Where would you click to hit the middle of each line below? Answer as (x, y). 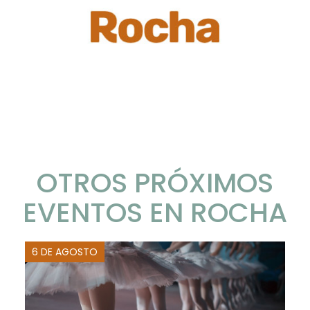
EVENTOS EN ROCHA (155, 213)
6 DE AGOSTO (65, 252)
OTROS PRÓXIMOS (155, 183)
